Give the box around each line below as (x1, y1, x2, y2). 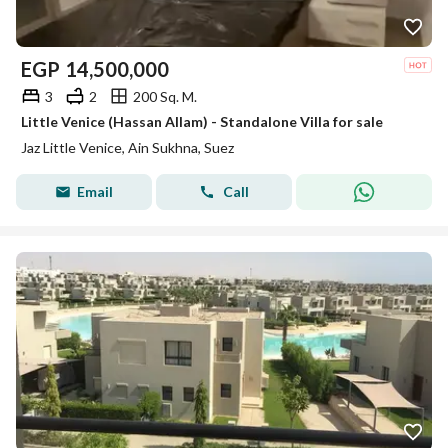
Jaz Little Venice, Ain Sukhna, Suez (21, 139, 234, 156)
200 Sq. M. (133, 87, 197, 105)
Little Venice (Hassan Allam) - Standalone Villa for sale (21, 113, 383, 130)
